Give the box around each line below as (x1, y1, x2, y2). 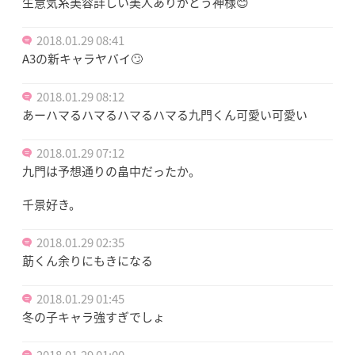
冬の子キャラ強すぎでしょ (22, 307, 165, 326)
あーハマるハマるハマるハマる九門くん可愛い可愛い (22, 105, 307, 124)
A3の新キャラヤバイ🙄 (22, 49, 143, 67)
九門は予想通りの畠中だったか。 (22, 162, 200, 180)
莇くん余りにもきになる (22, 251, 153, 269)
